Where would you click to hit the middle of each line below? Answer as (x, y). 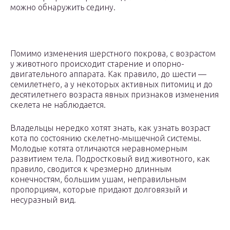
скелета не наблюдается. (58, 105)
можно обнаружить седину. (63, 7)
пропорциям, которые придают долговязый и (99, 190)
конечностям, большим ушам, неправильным (98, 179)
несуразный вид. (43, 200)
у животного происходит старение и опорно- (97, 64)
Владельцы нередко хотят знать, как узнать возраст (110, 128)
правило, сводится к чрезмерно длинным (91, 169)
